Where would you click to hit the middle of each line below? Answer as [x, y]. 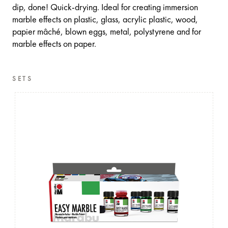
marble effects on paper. [54, 45]
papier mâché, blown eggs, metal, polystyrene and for [107, 32]
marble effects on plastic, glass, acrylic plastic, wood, [105, 20]
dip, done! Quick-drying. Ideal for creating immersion [105, 8]
